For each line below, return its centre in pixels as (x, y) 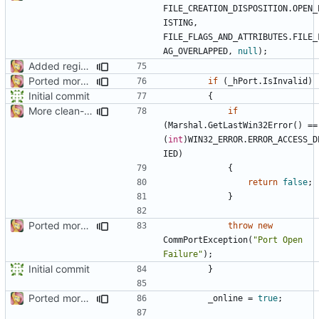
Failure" (183, 254)
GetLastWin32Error (250, 125)
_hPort (243, 81)
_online (225, 298)
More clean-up (88, 110)
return (263, 182)
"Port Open (278, 240)
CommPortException (205, 240)
